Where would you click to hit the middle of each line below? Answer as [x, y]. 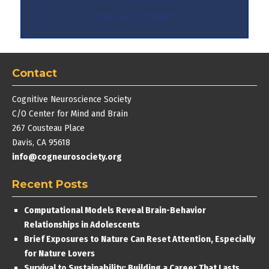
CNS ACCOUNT [134, 17]
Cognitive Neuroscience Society [72, 99]
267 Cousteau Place [48, 128]
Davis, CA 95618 [41, 142]
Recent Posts [50, 184]
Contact [35, 73]
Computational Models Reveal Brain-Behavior [115, 210]
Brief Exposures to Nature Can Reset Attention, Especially [140, 239]
